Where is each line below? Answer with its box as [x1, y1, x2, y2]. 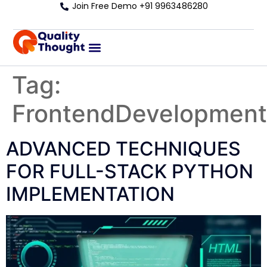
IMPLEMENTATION [6, 182, 175, 206]
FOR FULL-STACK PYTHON [6, 160, 253, 183]
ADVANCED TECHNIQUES [6, 137, 241, 160]
